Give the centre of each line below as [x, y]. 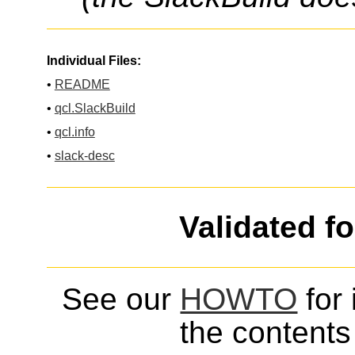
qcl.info [74, 132]
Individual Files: [94, 60]
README [82, 84]
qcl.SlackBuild [95, 108]
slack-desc [84, 155]
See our [121, 300]
